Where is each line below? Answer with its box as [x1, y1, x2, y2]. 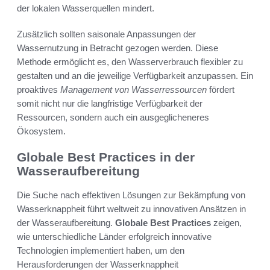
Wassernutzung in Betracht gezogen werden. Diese [17, 42, 218, 53]
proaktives [17, 84, 60, 95]
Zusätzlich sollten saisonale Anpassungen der [17, 28, 196, 39]
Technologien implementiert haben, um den [17, 245, 184, 256]
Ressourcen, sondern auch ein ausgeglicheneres [17, 111, 209, 122]
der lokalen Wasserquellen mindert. [17, 2, 154, 13]
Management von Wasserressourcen [60, 84, 207, 95]
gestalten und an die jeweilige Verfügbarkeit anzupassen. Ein [17, 70, 253, 81]
